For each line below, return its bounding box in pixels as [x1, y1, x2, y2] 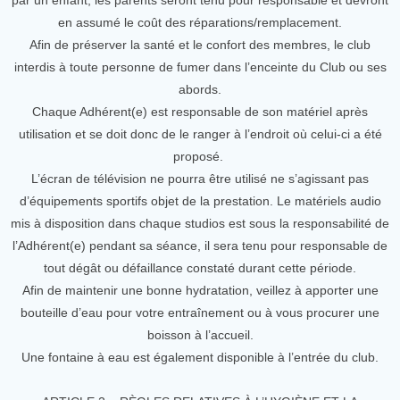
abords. [179, 82, 221, 96]
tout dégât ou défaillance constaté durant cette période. [44, 261, 356, 275]
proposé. [173, 149, 227, 163]
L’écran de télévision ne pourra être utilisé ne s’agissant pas [31, 171, 369, 186]
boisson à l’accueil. [146, 328, 254, 342]
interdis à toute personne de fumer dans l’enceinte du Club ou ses [13, 60, 387, 74]
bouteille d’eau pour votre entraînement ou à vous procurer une [21, 305, 379, 320]
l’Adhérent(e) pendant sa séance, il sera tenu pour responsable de [12, 238, 387, 253]
